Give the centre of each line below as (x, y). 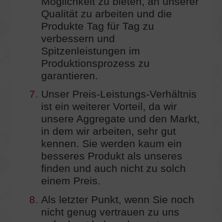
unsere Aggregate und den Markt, (120, 119)
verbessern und (78, 38)
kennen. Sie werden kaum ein (111, 144)
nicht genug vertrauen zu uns (110, 212)
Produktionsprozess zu (95, 63)
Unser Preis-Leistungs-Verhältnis (119, 94)
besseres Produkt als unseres (111, 156)
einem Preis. (71, 181)
